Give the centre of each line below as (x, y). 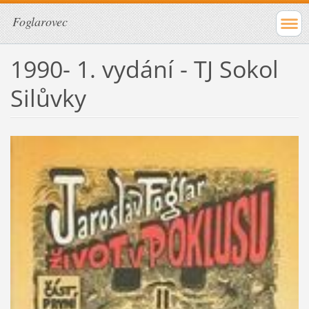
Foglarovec (40, 21)
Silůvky (48, 98)
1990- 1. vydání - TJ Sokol (144, 69)
